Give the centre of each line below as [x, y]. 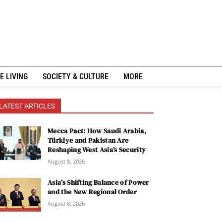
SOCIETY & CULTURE [75, 77]
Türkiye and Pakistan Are [88, 140]
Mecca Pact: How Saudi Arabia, [97, 131]
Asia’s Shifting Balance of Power [98, 182]
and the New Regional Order [92, 192]
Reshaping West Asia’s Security [97, 150]
